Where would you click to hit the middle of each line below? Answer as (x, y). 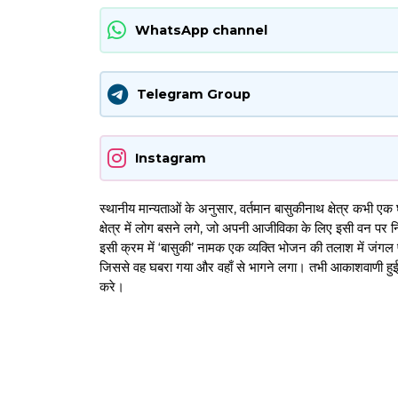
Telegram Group (194, 94)
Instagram (171, 158)
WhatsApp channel (201, 30)
